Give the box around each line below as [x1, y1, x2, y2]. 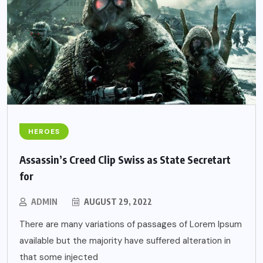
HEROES [28, 126, 60, 136]
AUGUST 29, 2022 [82, 196, 152, 207]
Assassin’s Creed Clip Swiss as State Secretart [19, 152, 231, 166]
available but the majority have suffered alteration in [19, 234, 231, 247]
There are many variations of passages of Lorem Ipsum [19, 218, 242, 230]
